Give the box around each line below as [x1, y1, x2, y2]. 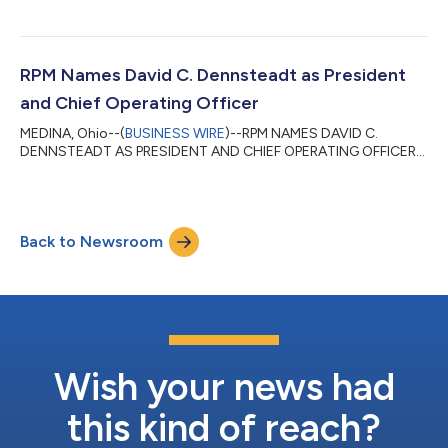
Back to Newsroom [20, 231, 163, 251]
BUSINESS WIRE [125, 124, 225, 142]
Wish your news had [53, 363, 395, 410]
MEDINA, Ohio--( [20, 124, 125, 142]
